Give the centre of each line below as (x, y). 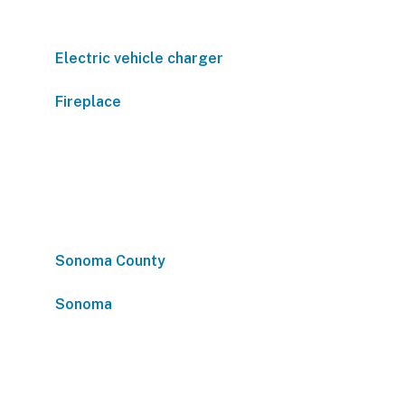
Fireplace (88, 102)
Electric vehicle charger (139, 58)
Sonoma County (110, 261)
